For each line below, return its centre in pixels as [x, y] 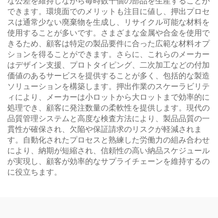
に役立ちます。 [35, 172]
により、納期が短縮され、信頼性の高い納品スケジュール [109, 151]
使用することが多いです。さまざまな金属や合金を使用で [109, 33]
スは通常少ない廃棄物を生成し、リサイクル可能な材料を [109, 22]
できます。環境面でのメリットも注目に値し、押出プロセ [109, 11]
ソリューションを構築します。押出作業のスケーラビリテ [109, 86]
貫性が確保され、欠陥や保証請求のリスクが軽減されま [105, 129]
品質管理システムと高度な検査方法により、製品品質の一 [109, 118]
